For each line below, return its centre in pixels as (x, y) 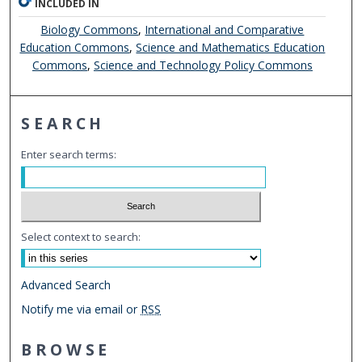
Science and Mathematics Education (231, 47)
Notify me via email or (81, 309)
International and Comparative (225, 29)
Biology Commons (90, 29)
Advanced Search (66, 285)
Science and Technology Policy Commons (203, 65)
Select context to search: (81, 237)
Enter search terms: (69, 154)
